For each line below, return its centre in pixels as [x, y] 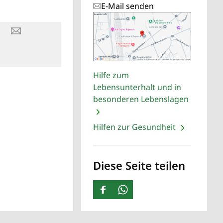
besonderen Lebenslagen [141, 99]
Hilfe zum [111, 75]
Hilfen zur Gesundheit [136, 127]
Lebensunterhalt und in [137, 87]
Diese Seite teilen [139, 166]
